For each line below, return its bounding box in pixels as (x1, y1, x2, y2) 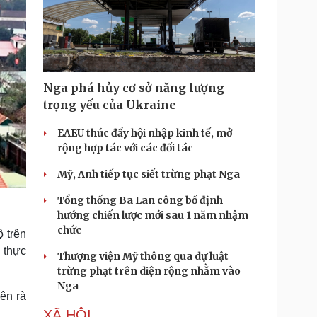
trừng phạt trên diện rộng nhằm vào (57, 265, 241, 277)
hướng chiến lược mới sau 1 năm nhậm (57, 209, 248, 221)
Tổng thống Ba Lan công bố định (57, 194, 223, 207)
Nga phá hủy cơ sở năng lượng (43, 81, 224, 95)
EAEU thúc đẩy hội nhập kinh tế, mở (57, 127, 232, 139)
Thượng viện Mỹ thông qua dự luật (57, 250, 229, 263)
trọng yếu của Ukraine (43, 98, 176, 112)
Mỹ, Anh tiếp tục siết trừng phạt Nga (57, 168, 240, 180)
